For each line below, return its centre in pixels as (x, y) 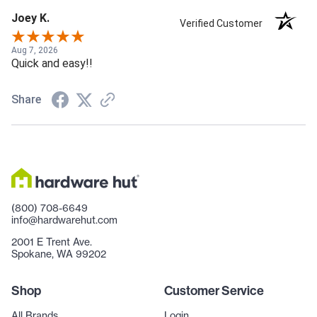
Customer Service (214, 291)
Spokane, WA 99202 (59, 254)
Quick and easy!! (52, 64)
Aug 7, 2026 (35, 51)
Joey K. (30, 18)
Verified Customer (225, 24)
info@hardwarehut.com (64, 220)
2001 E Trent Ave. (52, 242)
